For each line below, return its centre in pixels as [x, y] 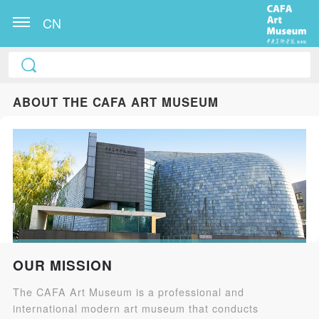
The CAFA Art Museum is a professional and [128, 292]
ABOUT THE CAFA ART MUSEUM [115, 101]
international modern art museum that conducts [135, 308]
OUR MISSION [62, 265]
